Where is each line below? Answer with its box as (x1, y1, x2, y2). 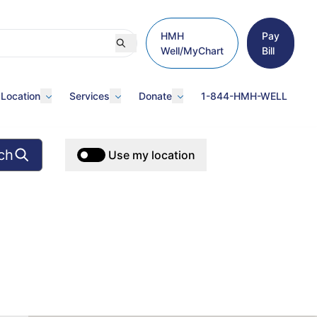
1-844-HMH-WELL (201, 90, 287, 102)
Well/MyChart (161, 45, 224, 57)
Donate (139, 90, 172, 102)
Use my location (108, 148, 195, 162)
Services (69, 90, 110, 102)
